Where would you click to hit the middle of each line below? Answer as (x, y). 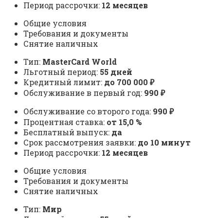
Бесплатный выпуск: (67, 132)
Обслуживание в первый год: (84, 93)
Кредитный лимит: (64, 82)
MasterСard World (80, 62)
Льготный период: (62, 72)
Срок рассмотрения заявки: (81, 143)
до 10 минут (164, 143)
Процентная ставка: (65, 122)
